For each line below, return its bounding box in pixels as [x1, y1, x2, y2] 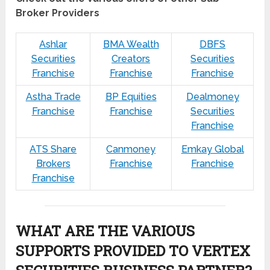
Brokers [36, 158, 71, 170]
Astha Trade [25, 91, 81, 103]
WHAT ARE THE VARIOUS [16, 221, 195, 241]
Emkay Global [181, 143, 244, 155]
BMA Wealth [102, 39, 159, 51]
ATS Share [30, 143, 77, 155]
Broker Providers [16, 7, 100, 19]
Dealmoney [186, 91, 239, 103]
